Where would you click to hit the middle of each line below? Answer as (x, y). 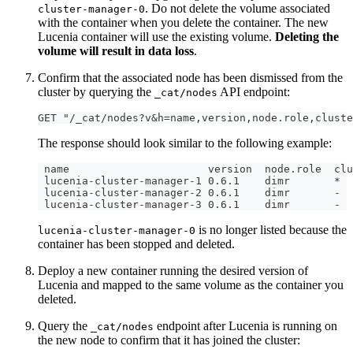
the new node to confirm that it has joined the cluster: (169, 340)
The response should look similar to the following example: (185, 143)
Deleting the (307, 37)
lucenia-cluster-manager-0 (117, 231)
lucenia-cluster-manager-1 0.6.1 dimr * (189, 181)
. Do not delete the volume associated (238, 9)
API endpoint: (254, 92)
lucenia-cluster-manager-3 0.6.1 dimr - (189, 205)
